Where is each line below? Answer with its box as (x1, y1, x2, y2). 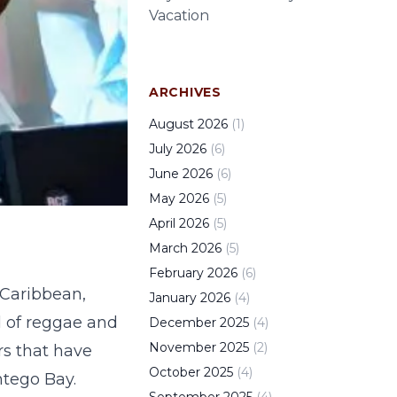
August (149, 116, 194, 132)
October (149, 364, 200, 380)
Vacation (149, 7, 209, 24)
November (149, 339, 216, 355)
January (149, 290, 197, 306)
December (149, 315, 216, 331)
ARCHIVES (149, 84, 222, 100)
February (149, 265, 204, 281)
